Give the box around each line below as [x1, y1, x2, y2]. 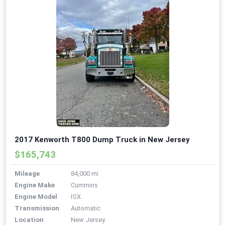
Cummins [71, 181, 98, 189]
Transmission [15, 204, 59, 212]
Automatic [71, 204, 100, 212]
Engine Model [15, 193, 57, 201]
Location [15, 216, 44, 224]
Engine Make [15, 181, 55, 189]
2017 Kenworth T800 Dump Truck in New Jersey [15, 135, 190, 145]
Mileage [15, 170, 40, 178]
